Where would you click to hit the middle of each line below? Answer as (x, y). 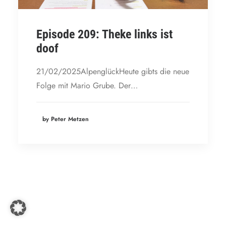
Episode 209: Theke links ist (104, 34)
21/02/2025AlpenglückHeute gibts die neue (113, 71)
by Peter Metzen (66, 119)
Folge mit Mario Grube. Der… (87, 86)
